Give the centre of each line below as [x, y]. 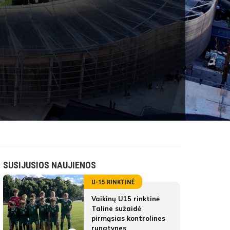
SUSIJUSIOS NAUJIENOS [50, 165]
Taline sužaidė [116, 208]
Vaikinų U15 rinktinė [126, 199]
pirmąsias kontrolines [128, 218]
